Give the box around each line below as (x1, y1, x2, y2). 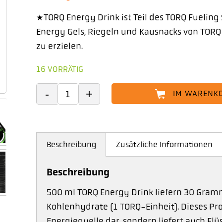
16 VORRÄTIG (36, 64, 83, 74)
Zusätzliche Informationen (115, 140, 213, 150)
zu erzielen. (36, 41, 83, 51)
